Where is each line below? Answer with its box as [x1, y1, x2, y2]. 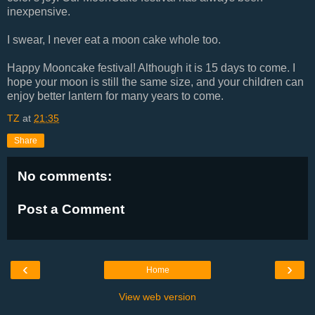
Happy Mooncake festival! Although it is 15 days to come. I [7, 61, 295, 74]
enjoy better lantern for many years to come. [7, 89, 224, 102]
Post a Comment [18, 202, 124, 217]
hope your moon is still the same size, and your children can [7, 75, 304, 88]
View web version [119, 290, 196, 302]
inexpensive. [7, 5, 70, 18]
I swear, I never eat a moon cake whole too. [7, 33, 221, 46]
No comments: [18, 168, 112, 184]
